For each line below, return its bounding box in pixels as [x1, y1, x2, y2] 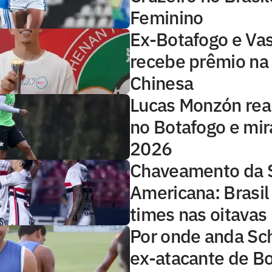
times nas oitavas [130, 202, 267, 226]
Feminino [130, 5, 203, 29]
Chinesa [130, 70, 194, 95]
